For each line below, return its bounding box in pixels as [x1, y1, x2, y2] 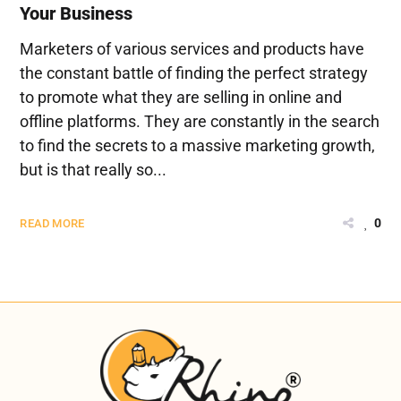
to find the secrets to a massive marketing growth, [20, 136, 376, 156]
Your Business [20, 3, 133, 25]
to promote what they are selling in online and [20, 88, 343, 107]
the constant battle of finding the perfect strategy [20, 64, 369, 83]
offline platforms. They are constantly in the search [20, 112, 380, 132]
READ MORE [20, 217, 85, 231]
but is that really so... [20, 160, 167, 180]
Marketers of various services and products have [20, 39, 365, 59]
